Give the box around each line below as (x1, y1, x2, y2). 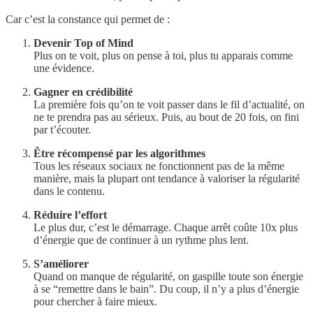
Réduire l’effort (34, 209, 107, 221)
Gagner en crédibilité (34, 86, 133, 99)
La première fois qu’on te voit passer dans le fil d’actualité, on (34, 99, 305, 111)
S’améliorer (34, 258, 89, 270)
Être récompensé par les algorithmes (34, 147, 205, 160)
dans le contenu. (34, 185, 105, 198)
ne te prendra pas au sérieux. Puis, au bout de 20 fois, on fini (34, 111, 299, 124)
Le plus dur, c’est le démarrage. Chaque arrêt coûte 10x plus (34, 221, 298, 234)
